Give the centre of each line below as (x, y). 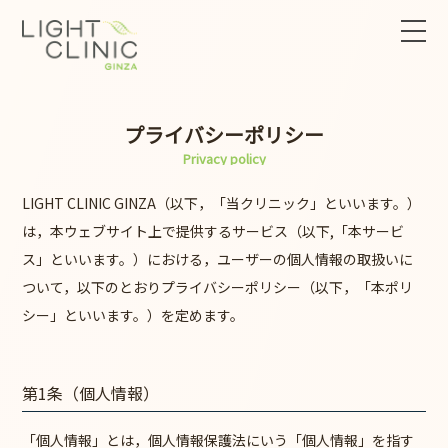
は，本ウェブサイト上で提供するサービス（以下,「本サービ (213, 230)
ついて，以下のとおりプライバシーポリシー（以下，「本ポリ (218, 286)
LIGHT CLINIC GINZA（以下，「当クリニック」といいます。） (222, 202)
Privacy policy (224, 158)
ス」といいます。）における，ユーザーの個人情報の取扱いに (218, 258)
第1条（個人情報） (91, 392)
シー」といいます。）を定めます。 (133, 314)
